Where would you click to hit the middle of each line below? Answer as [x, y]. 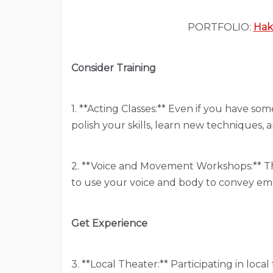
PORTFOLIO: [220, 27]
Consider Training [114, 68]
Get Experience [109, 223]
